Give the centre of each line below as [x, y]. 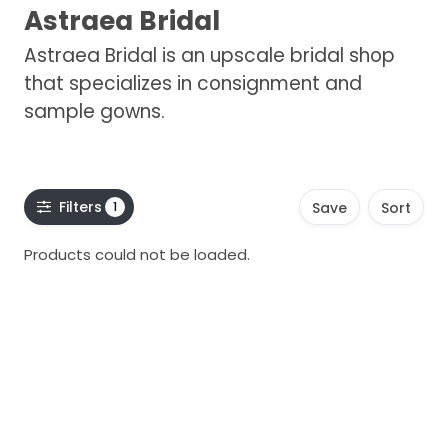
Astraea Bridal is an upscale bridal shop [209, 55]
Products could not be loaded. [137, 254]
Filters [80, 206]
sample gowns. [94, 111]
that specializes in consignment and [193, 83]
